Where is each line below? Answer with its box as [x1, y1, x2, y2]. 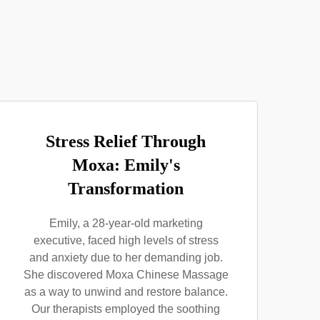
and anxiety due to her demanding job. [29, 251, 223, 264]
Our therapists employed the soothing [31, 303, 220, 315]
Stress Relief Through [46, 132, 206, 151]
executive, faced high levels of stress [33, 234, 219, 246]
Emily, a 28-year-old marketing [49, 217, 203, 229]
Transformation [68, 179, 184, 198]
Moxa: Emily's [71, 156, 180, 174]
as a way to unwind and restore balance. [24, 286, 228, 298]
